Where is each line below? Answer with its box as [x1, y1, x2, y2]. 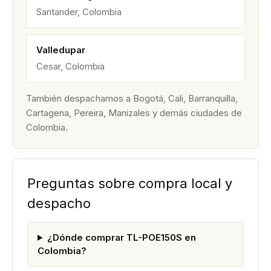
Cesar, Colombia [36, 60, 105, 72]
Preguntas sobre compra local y [27, 175, 232, 191]
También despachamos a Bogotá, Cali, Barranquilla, [26, 93, 238, 104]
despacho [27, 195, 91, 211]
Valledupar [36, 44, 85, 56]
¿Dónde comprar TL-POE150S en [47, 232, 196, 243]
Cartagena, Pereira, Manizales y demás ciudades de [26, 107, 242, 119]
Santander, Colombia [36, 6, 122, 18]
